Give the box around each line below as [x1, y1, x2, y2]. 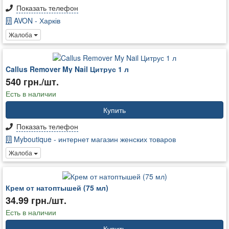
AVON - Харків [12, 15, 60, 26]
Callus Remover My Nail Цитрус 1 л [6, 63, 129, 74]
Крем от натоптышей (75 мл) [6, 182, 108, 193]
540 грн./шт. [6, 75, 59, 88]
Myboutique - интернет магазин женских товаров [12, 133, 176, 144]
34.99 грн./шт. [6, 193, 66, 207]
